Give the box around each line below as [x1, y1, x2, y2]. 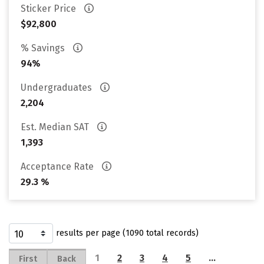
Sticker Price [21, 3, 78, 14]
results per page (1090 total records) [56, 228, 199, 238]
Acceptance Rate [21, 161, 96, 172]
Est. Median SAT [21, 121, 91, 133]
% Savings [21, 42, 67, 54]
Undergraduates [21, 82, 94, 93]
